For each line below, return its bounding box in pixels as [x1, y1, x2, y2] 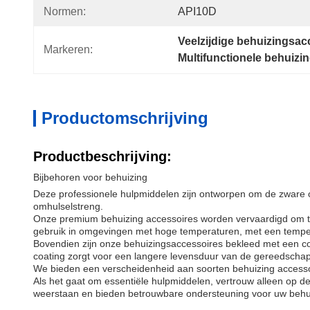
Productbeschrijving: [33, 149, 172, 164]
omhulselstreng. [33, 201, 103, 212]
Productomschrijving [42, 109, 208, 127]
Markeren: [44, 44, 93, 55]
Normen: [44, 6, 86, 17]
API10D [178, 6, 217, 17]
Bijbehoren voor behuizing [33, 172, 147, 183]
